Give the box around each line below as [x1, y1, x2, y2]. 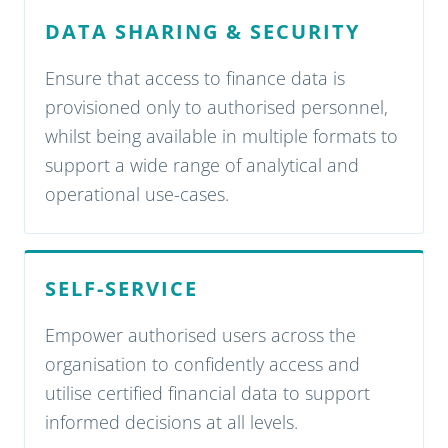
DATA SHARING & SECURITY [45, 18, 360, 46]
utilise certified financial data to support [45, 381, 370, 406]
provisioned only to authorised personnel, [45, 95, 388, 120]
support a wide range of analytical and [45, 153, 359, 178]
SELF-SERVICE [45, 275, 198, 303]
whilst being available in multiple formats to [45, 124, 398, 149]
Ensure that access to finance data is [45, 66, 345, 91]
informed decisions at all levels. [45, 410, 298, 435]
